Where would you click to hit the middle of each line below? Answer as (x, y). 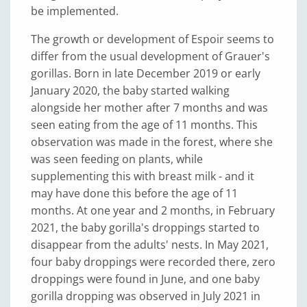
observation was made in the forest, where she (152, 142)
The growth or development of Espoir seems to (152, 39)
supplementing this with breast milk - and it (143, 176)
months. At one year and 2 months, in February (153, 210)
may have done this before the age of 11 (134, 193)
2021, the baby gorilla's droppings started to (145, 228)
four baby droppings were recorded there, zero (153, 262)
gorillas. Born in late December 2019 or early (146, 73)
